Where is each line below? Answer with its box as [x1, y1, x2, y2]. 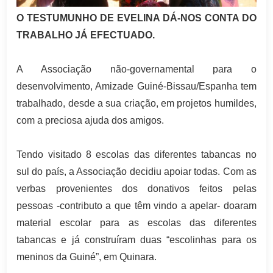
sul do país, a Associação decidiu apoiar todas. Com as [16, 166, 257, 177]
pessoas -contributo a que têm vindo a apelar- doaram [16, 200, 257, 211]
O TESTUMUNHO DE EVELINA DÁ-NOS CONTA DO [16, 12, 257, 23]
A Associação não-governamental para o [16, 63, 257, 74]
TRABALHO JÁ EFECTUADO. [16, 29, 155, 40]
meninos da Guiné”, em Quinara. [16, 251, 157, 262]
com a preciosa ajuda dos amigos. [16, 115, 165, 126]
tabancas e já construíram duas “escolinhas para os [16, 234, 257, 245]
